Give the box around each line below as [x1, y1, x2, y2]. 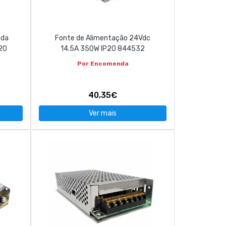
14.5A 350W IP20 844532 [61, 44, 145, 53]
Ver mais [89, 109, 117, 118]
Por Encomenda [77, 60, 129, 67]
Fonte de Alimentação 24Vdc [55, 34, 150, 42]
